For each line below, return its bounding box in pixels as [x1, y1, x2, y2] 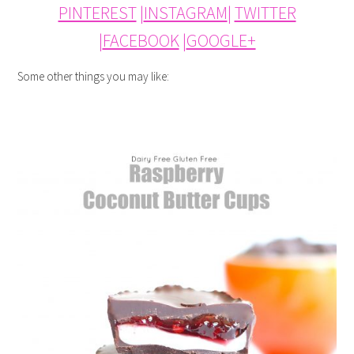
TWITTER [234, 2, 296, 24]
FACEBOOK [102, 29, 179, 52]
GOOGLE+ [186, 29, 256, 52]
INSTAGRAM [143, 2, 228, 24]
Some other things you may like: [17, 69, 170, 85]
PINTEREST [58, 2, 137, 24]
